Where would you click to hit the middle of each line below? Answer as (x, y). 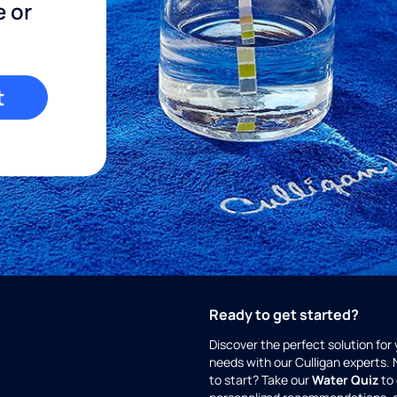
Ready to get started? (284, 315)
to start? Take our (261, 380)
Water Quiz (345, 380)
